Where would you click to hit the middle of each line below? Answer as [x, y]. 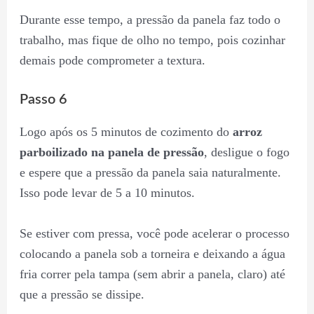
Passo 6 [43, 100]
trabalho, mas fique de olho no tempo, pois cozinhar [152, 40]
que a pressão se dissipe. [82, 294]
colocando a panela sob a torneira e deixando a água [152, 253]
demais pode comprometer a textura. [112, 61]
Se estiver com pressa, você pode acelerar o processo [154, 233]
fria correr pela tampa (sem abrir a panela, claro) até [152, 274]
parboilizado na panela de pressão [111, 152]
